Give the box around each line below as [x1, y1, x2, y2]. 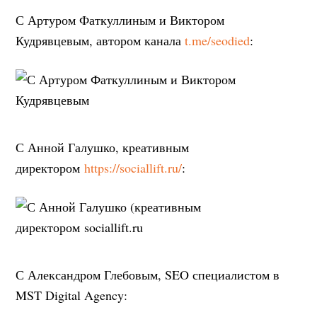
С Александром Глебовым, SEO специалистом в [16, 265, 280, 283]
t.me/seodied [185, 31, 250, 49]
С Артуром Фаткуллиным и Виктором [16, 11, 225, 28]
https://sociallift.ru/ [84, 158, 183, 176]
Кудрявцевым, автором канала [16, 31, 185, 49]
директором [16, 158, 85, 176]
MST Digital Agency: [16, 286, 128, 304]
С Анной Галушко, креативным [16, 138, 190, 156]
